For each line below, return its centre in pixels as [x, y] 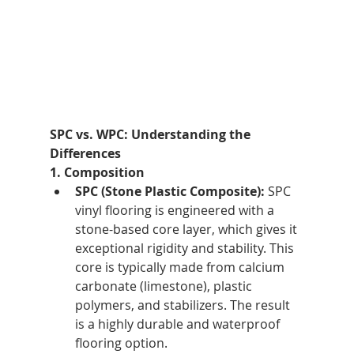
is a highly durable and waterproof [179, 324]
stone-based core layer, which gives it [187, 229]
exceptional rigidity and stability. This [186, 248]
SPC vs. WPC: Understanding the [151, 134]
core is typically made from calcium [181, 267]
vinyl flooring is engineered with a [176, 210]
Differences [85, 153]
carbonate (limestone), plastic [165, 286]
